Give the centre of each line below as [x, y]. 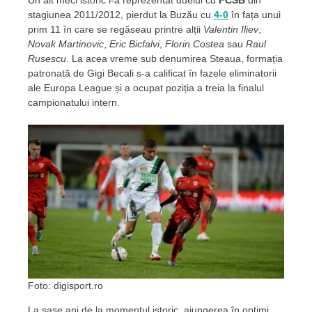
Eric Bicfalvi [134, 44]
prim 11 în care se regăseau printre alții [116, 30]
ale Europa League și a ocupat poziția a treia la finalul [146, 88]
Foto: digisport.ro [65, 286]
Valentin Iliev [231, 30]
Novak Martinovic [66, 44]
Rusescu [47, 59]
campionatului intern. [74, 103]
